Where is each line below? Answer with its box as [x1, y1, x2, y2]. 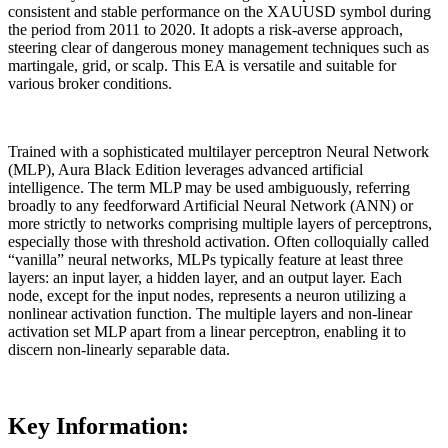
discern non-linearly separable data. [8, 340, 230, 358]
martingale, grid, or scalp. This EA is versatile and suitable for [8, 56, 396, 74]
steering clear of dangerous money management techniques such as [8, 38, 429, 56]
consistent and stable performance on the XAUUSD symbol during [8, 2, 431, 20]
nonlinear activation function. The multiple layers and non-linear [8, 304, 412, 322]
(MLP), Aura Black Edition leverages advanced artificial [8, 160, 363, 178]
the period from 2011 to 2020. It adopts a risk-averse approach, [8, 20, 403, 38]
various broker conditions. [8, 74, 172, 92]
